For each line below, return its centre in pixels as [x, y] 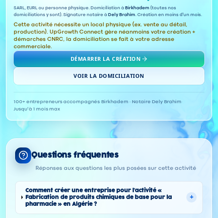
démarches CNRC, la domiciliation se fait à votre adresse [94, 39]
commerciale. [33, 46]
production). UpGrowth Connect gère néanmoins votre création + [104, 32]
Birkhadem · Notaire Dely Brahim [141, 102]
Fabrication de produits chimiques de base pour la [99, 197]
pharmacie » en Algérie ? [61, 204]
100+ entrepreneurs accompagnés [57, 102]
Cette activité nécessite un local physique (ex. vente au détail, [100, 25]
